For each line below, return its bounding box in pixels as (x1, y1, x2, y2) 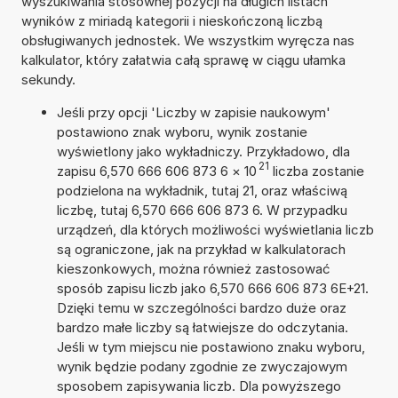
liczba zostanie (268, 162, 364, 179)
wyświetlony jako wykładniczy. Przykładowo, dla (56, 142, 350, 160)
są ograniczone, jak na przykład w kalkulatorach (56, 240, 346, 258)
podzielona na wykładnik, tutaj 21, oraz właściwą (56, 181, 347, 199)
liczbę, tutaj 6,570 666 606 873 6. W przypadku (56, 201, 347, 219)
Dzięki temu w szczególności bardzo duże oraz (56, 298, 346, 316)
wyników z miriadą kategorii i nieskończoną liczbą (20, 12, 322, 29)
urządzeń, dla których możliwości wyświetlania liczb (56, 220, 374, 238)
